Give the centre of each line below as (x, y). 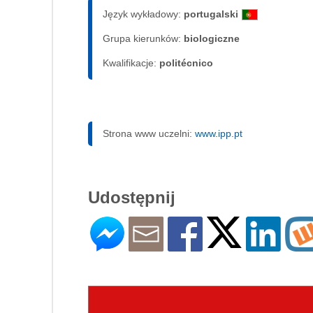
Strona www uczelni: (149, 134)
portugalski (211, 14)
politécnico (186, 63)
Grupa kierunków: (143, 39)
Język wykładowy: (143, 14)
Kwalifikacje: (131, 63)
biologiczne (212, 39)
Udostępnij (132, 198)
